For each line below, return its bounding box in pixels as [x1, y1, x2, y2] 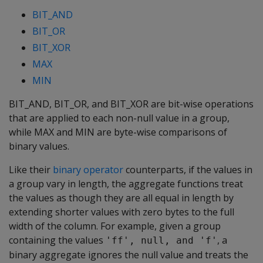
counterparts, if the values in [123, 163, 252, 176]
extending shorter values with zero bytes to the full [9, 205, 234, 218]
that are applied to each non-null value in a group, [9, 112, 230, 124]
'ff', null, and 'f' [106, 235, 217, 246]
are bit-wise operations [149, 97, 254, 110]
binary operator [53, 163, 123, 176]
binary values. [9, 140, 69, 153]
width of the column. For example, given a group [9, 220, 221, 232]
